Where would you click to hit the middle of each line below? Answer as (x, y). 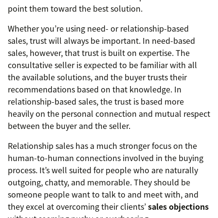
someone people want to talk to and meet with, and (103, 194)
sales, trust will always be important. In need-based (101, 41)
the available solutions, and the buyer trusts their (97, 77)
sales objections (178, 207)
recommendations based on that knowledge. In (95, 89)
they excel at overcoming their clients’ (78, 207)
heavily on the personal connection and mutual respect (109, 114)
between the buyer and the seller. (69, 126)
